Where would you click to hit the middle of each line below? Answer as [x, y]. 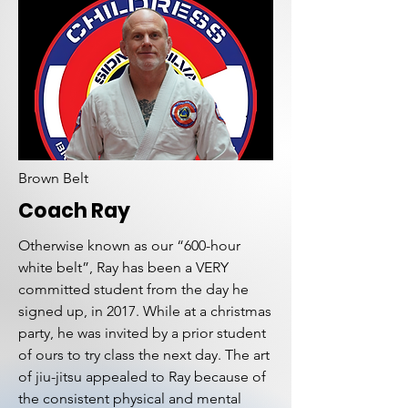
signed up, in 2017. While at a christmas [145, 311]
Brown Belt [53, 178]
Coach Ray [74, 211]
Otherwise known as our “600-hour [129, 245]
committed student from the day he [133, 289]
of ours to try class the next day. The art [144, 355]
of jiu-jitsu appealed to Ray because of [142, 377]
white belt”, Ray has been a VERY [123, 267]
